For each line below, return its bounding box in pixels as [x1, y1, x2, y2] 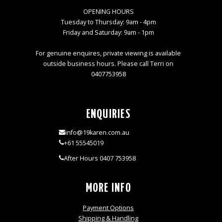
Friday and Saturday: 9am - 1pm [62, 28, 154, 37]
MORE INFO [85, 182, 131, 194]
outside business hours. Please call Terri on [43, 59, 174, 68]
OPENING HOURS [83, 7, 134, 16]
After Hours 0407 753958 [63, 154, 136, 163]
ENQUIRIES [86, 108, 131, 120]
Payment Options [83, 203, 134, 212]
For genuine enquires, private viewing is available [36, 49, 181, 57]
